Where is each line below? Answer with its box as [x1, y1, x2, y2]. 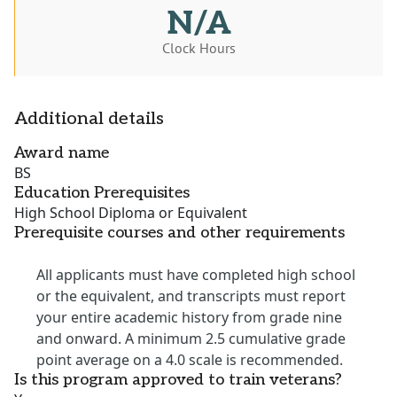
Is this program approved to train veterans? [14, 370, 342, 390]
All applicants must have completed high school [36, 265, 355, 285]
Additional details [14, 108, 164, 130]
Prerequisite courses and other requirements [14, 223, 345, 243]
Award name [14, 144, 109, 163]
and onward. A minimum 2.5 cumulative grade [36, 329, 346, 349]
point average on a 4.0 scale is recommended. [36, 350, 343, 370]
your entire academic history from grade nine [36, 307, 342, 328]
